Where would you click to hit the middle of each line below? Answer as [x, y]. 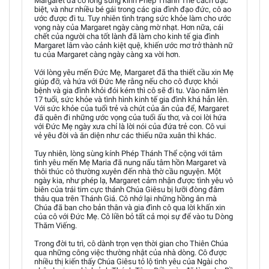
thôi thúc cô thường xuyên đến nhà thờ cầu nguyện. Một [128, 171]
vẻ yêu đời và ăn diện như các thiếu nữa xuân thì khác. [125, 135]
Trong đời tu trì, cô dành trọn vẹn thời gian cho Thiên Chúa [131, 243]
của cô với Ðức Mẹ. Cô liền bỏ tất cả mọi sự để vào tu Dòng [134, 216]
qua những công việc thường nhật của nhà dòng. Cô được [131, 252]
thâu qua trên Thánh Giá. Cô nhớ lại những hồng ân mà [125, 198]
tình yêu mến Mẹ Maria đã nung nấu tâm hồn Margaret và [130, 162]
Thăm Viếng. [56, 225]
